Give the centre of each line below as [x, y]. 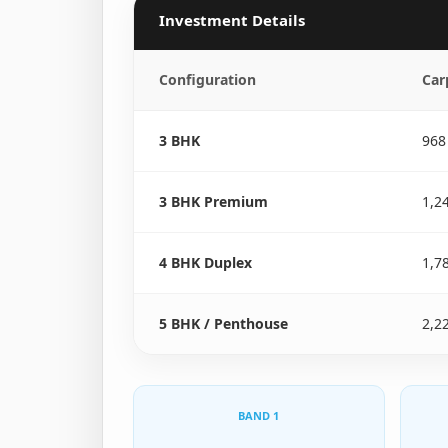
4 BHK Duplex [205, 262]
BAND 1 [259, 415]
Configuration [207, 79]
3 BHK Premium [213, 201]
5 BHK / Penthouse [223, 323]
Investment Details [232, 20]
